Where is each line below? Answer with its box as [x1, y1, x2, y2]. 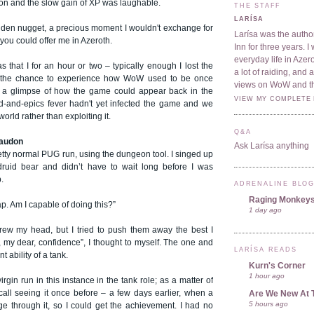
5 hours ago [249, 300, 288, 308]
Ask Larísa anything [234, 142, 309, 151]
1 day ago [249, 205, 282, 214]
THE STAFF [234, 1, 282, 9]
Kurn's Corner [249, 261, 306, 271]
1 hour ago [249, 272, 285, 280]
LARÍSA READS [234, 246, 297, 254]
